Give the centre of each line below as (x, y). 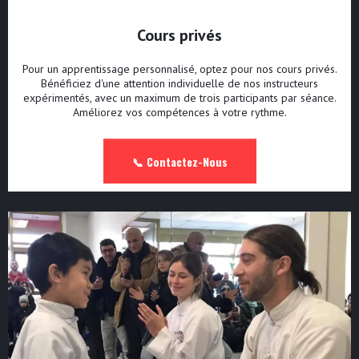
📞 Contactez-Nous (179, 162)
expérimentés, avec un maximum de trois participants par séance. (179, 98)
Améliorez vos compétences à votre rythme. (179, 113)
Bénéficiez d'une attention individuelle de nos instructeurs (179, 84)
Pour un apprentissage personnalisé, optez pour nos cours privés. (179, 69)
